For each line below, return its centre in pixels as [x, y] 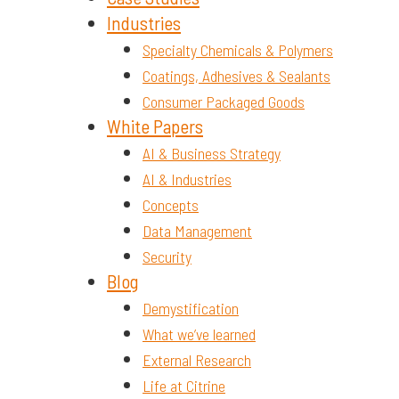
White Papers [155, 126]
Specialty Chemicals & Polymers [238, 49]
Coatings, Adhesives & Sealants [236, 75]
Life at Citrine [184, 385]
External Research [197, 359]
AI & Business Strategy [212, 153]
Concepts [171, 204]
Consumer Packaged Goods [224, 101]
